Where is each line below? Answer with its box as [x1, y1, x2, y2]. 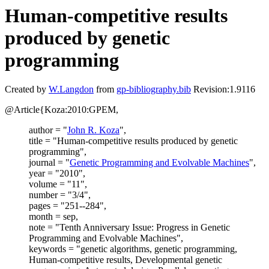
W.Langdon [49, 84, 94, 95]
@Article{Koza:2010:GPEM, [5, 104, 118, 115]
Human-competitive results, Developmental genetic [29, 255, 222, 265]
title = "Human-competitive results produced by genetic [29, 136, 238, 147]
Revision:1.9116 [191, 84, 255, 95]
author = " [29, 125, 67, 136]
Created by [5, 84, 49, 95]
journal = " [29, 157, 70, 168]
